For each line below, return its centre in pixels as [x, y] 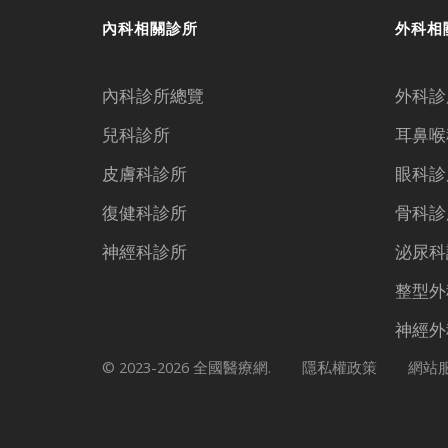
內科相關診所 [150, 28]
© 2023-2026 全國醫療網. [186, 366]
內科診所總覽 [153, 95]
